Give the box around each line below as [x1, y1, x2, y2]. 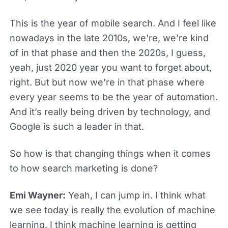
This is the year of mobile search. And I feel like [9, 17, 216, 28]
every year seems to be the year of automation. [9, 91, 218, 102]
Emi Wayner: [9, 189, 66, 201]
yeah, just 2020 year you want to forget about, [9, 62, 212, 73]
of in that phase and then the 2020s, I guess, [9, 47, 206, 58]
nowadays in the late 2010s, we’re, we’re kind [9, 32, 209, 43]
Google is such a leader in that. [9, 121, 144, 132]
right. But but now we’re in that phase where [9, 76, 205, 88]
